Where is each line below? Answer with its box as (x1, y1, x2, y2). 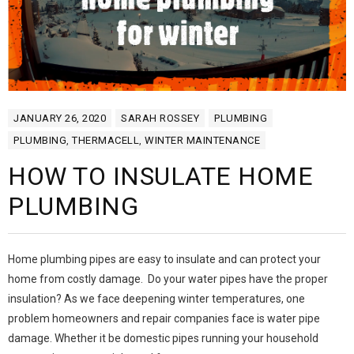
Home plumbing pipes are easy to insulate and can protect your (8, 252, 321, 265)
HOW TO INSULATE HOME (8, 160, 313, 191)
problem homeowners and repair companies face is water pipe (8, 311, 320, 325)
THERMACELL (72, 134, 139, 146)
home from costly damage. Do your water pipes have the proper (8, 272, 328, 285)
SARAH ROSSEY (121, 111, 199, 124)
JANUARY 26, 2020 (13, 111, 106, 124)
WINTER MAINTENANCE (145, 134, 260, 146)
